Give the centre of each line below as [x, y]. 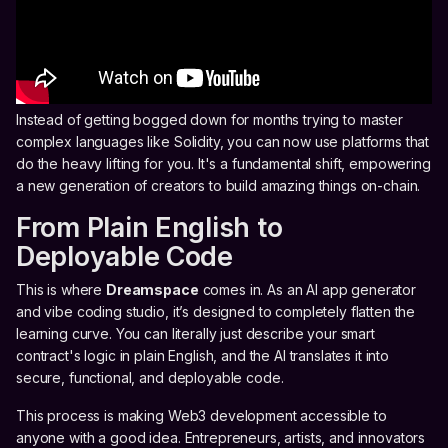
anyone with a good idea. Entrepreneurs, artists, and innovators [221, 437]
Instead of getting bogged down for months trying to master [209, 119]
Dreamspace [152, 289]
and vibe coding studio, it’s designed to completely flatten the [216, 311]
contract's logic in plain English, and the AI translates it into [203, 355]
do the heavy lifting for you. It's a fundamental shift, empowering [223, 163]
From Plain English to [149, 227]
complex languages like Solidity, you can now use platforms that [223, 141]
